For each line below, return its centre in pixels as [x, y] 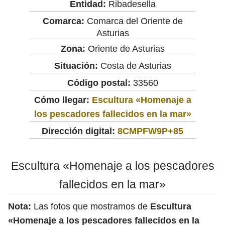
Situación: [76, 66]
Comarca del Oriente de [133, 21]
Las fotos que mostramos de [91, 206]
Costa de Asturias [134, 66]
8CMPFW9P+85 [150, 131]
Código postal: [99, 83]
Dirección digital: [78, 131]
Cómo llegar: [63, 100]
